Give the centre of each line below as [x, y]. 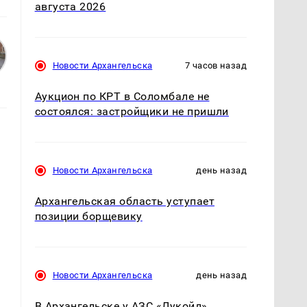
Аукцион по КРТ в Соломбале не [122, 96]
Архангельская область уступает [124, 201]
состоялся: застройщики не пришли [132, 111]
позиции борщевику [88, 217]
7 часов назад [216, 65]
